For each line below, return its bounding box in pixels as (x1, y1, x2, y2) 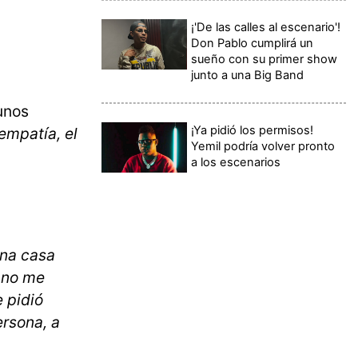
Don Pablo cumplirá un (191, 35, 314, 50)
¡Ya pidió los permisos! (191, 122, 314, 137)
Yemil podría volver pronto (191, 138, 336, 153)
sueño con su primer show (191, 51, 338, 66)
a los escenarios (191, 154, 281, 169)
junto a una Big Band (191, 67, 304, 82)
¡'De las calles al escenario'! (191, 19, 341, 34)
